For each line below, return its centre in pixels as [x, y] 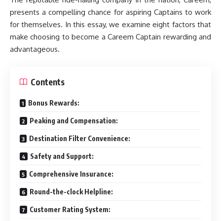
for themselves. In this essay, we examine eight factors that [110, 25]
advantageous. [35, 49]
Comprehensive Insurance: [71, 174]
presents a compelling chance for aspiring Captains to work [110, 12]
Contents [48, 82]
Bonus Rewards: [54, 103]
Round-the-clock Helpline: [71, 191]
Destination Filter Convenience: [80, 138]
